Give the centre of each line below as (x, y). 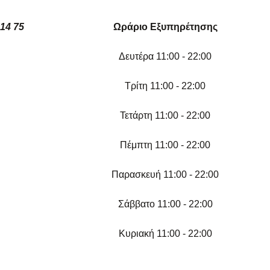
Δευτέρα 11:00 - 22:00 (165, 57)
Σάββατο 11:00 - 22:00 (165, 204)
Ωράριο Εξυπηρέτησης (165, 27)
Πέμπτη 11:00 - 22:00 (165, 145)
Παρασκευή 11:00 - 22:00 (165, 175)
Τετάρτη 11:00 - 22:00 (165, 116)
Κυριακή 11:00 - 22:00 (165, 234)
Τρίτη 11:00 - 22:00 (165, 86)
